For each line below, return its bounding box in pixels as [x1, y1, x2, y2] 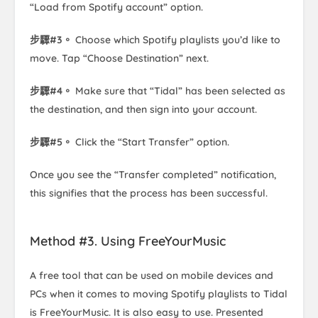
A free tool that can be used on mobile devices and [30, 269, 273, 283]
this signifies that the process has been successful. [30, 187, 268, 200]
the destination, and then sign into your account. [30, 103, 257, 116]
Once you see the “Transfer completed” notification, [30, 168, 276, 182]
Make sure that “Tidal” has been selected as [75, 84, 285, 98]
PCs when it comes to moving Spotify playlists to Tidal [30, 287, 287, 301]
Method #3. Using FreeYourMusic [30, 233, 226, 250]
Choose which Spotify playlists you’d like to [75, 33, 280, 47]
